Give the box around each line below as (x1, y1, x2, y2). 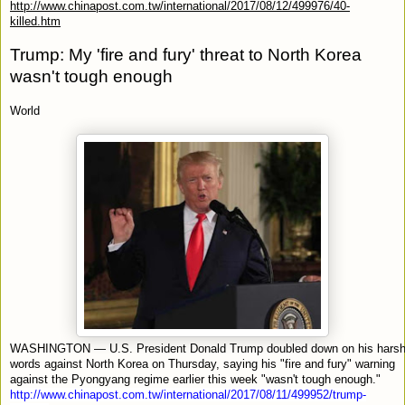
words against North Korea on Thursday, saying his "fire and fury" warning (10, 356, 395, 371)
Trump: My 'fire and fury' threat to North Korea (10, 44, 362, 64)
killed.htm (10, 14, 61, 28)
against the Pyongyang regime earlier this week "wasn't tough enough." (10, 372, 381, 386)
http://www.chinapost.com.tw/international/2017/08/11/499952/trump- (10, 387, 366, 401)
